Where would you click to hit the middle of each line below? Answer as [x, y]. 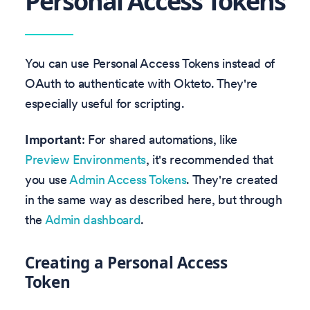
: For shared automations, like [159, 139]
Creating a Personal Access [126, 262]
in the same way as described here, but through [154, 199]
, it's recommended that [209, 159]
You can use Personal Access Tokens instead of [150, 64]
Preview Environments [85, 159]
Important [53, 139]
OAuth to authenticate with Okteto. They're [141, 84]
